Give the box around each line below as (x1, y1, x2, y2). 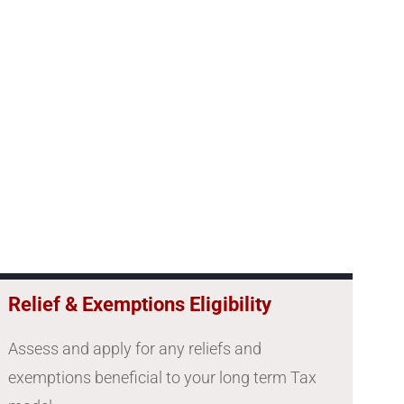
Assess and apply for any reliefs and (8, 339, 262, 359)
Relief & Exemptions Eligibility (8, 293, 272, 317)
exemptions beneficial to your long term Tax (8, 368, 317, 388)
